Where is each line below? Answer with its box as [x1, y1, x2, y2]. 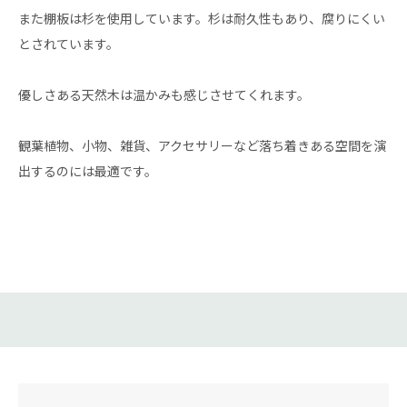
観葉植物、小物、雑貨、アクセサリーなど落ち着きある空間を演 [18, 136, 386, 154]
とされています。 [18, 35, 119, 53]
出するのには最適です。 [18, 162, 157, 180]
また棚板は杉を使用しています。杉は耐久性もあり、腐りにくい [18, 9, 385, 27]
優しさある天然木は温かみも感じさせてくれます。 [18, 85, 310, 104]
